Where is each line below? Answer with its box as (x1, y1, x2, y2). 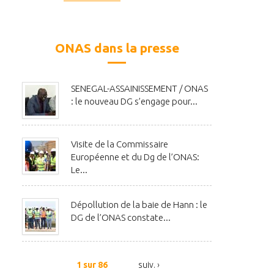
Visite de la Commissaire (71, 139, 168, 150)
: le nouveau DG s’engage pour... (71, 96, 198, 107)
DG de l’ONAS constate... (71, 212, 171, 223)
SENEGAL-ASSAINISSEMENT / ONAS (71, 83, 208, 94)
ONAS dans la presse (54, 40, 179, 56)
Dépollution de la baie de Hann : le (71, 199, 207, 210)
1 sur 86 (76, 260, 108, 270)
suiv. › (138, 260, 160, 270)
